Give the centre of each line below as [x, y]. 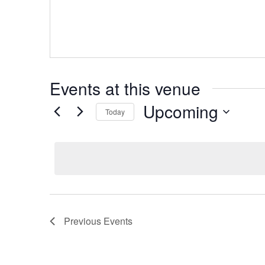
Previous [84, 221]
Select [157, 127]
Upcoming [181, 112]
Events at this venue [125, 88]
